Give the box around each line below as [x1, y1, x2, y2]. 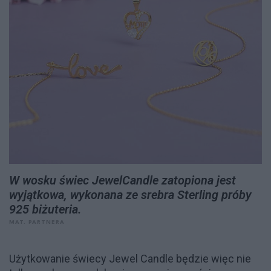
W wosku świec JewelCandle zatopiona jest [9, 173, 236, 188]
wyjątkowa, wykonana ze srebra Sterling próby [9, 188, 252, 202]
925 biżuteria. [9, 202, 82, 217]
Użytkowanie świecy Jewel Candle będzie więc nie [9, 252, 251, 265]
